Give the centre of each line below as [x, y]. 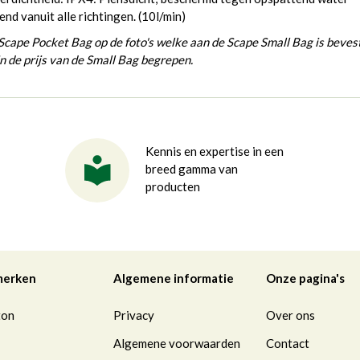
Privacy [134, 315]
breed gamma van [192, 169]
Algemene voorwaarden [177, 344]
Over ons [290, 315]
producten [173, 187]
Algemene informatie [174, 278]
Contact [288, 344]
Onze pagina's [305, 278]
